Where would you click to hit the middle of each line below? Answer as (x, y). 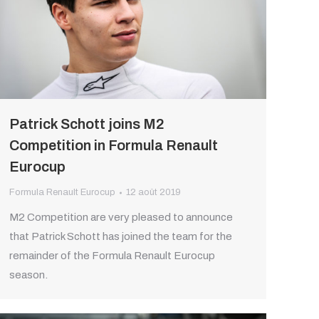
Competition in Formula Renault (114, 146)
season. (28, 275)
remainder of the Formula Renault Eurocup (112, 256)
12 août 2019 (153, 193)
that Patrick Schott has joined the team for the (121, 237)
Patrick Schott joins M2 (87, 124)
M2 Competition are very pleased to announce (121, 218)
